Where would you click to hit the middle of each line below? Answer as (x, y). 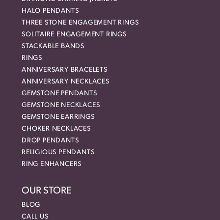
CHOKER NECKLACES (56, 129)
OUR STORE (47, 191)
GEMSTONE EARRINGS (58, 117)
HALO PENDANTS (50, 11)
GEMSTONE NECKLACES (61, 106)
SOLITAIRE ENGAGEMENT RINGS (74, 35)
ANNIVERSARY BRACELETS (65, 70)
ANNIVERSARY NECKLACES (66, 82)
